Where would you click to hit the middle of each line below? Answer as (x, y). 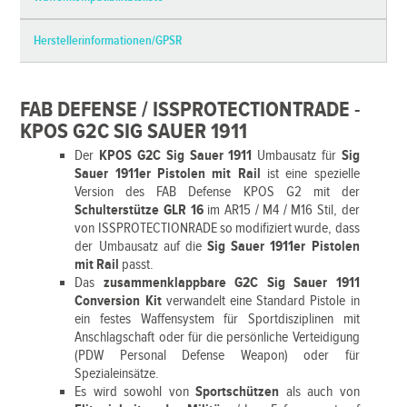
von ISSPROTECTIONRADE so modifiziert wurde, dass (217, 228)
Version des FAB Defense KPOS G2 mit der (217, 192)
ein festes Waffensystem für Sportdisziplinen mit (217, 319)
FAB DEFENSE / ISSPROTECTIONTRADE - (190, 110)
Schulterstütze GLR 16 (141, 210)
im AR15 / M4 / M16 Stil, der (283, 210)
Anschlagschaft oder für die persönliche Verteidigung (217, 338)
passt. (138, 265)
